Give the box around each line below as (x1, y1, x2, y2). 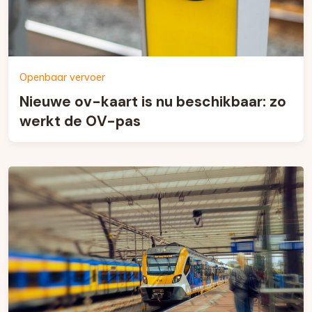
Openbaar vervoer (19, 71, 105, 84)
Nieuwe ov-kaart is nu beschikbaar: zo (19, 92, 286, 111)
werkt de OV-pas (19, 111, 141, 130)
